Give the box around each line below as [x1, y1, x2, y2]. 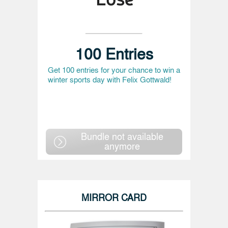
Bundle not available [81, 129, 163, 142]
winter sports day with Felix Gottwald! [48, 74, 172, 85]
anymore [104, 139, 140, 152]
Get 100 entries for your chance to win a [48, 64, 180, 75]
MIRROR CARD [81, 190, 147, 204]
